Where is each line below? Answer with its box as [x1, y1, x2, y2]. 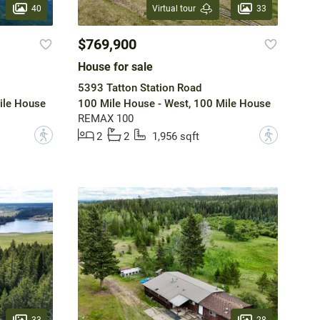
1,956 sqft [151, 130, 199, 144]
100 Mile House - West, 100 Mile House [77, 97, 271, 111]
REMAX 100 [77, 112, 134, 126]
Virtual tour [151, 4, 196, 14]
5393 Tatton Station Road [77, 81, 201, 95]
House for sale [77, 60, 153, 74]
